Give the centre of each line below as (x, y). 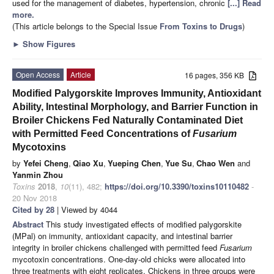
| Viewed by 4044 (86, 209)
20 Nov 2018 (35, 198)
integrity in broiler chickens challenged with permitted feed (116, 247)
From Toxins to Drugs (201, 26)
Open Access (38, 74)
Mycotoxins (39, 147)
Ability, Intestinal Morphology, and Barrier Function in (135, 106)
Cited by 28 (33, 209)
